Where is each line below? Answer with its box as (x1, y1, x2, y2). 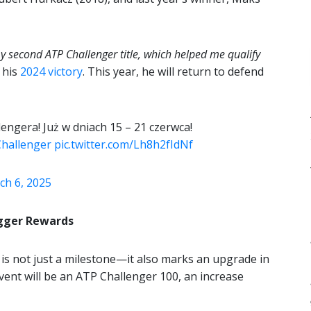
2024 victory (20, 64, 83, 80)
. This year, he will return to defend (83, 64, 264, 80)
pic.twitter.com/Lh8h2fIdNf (54, 137, 193, 153)
